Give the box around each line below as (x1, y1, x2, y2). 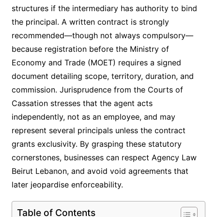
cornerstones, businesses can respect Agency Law (11, 153, 197, 163)
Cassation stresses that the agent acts (11, 98, 153, 108)
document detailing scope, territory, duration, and (11, 71, 194, 81)
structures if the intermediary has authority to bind (11, 3, 197, 14)
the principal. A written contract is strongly (11, 17, 169, 27)
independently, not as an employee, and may (11, 112, 175, 122)
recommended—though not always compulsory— (11, 31, 193, 41)
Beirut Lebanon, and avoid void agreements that (11, 166, 188, 176)
